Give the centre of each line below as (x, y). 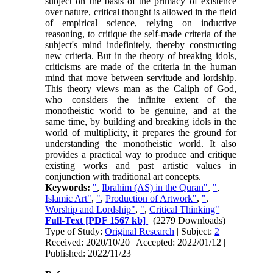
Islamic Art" (69, 198)
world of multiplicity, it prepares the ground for (141, 132)
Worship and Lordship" (90, 209)
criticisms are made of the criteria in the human (141, 66)
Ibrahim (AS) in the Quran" (155, 187)
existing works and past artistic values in (141, 165)
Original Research (140, 231)
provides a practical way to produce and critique (141, 154)
